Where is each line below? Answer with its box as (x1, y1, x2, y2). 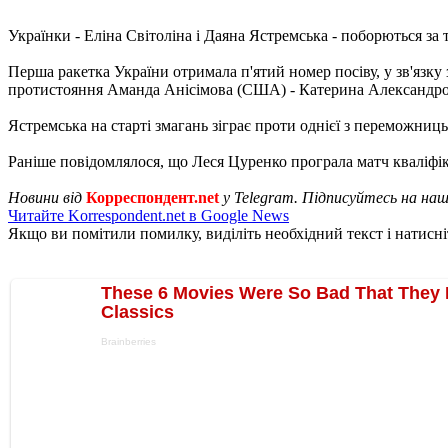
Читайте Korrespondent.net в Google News (8, 206, 289, 224)
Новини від (8, 188, 86, 206)
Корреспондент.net (86, 188, 219, 206)
